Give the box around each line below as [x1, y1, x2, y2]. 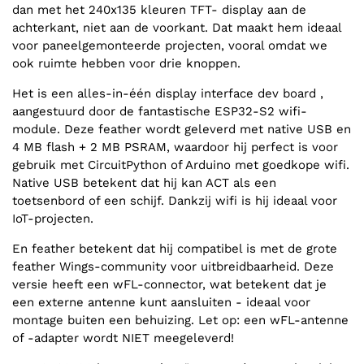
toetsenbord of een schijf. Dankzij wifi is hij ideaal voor [12, 193, 337, 209]
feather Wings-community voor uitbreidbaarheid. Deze [12, 259, 334, 275]
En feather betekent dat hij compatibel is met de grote [12, 241, 337, 257]
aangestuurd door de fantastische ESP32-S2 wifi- [12, 104, 307, 119]
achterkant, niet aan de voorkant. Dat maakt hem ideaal [12, 20, 341, 36]
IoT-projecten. [12, 211, 93, 227]
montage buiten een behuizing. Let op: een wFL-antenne [12, 313, 349, 328]
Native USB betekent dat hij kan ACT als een [12, 175, 276, 191]
